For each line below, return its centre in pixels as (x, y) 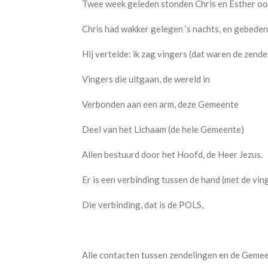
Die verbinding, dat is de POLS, (143, 204)
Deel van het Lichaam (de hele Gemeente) (163, 129)
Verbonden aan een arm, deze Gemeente (160, 104)
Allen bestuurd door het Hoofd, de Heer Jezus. (172, 154)
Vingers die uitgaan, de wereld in (146, 79)
